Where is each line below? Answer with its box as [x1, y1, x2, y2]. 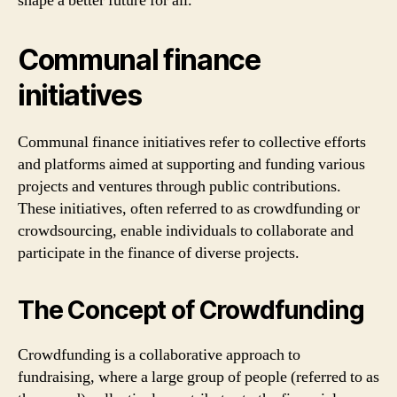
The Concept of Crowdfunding [18, 295, 364, 325]
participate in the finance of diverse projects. [18, 243, 300, 263]
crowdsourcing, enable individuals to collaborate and [18, 221, 354, 241]
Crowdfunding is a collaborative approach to [18, 345, 300, 365]
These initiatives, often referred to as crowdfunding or [18, 198, 360, 219]
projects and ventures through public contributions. [18, 176, 341, 197]
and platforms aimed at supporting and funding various [18, 154, 365, 175]
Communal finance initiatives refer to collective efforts [18, 132, 366, 152]
